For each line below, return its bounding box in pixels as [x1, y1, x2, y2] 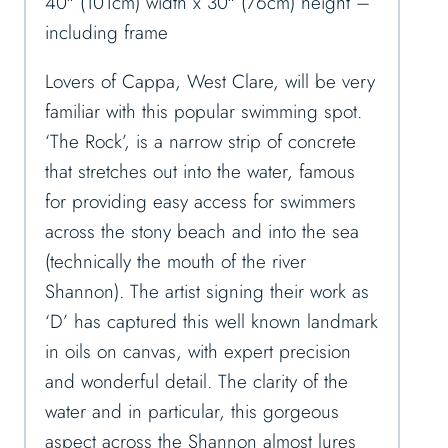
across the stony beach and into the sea [45, 218, 359, 246]
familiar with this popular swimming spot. [45, 98, 362, 126]
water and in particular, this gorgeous [45, 398, 339, 426]
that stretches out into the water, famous [45, 158, 355, 186]
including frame [45, 19, 168, 47]
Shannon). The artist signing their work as [45, 278, 369, 306]
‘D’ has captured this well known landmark [45, 308, 378, 336]
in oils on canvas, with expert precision [45, 338, 351, 366]
